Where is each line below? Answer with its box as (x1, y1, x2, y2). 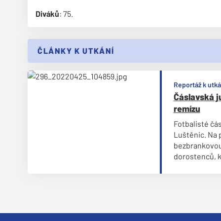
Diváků (36, 9, 59, 18)
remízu (173, 103, 200, 114)
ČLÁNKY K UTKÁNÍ (37, 46, 115, 55)
